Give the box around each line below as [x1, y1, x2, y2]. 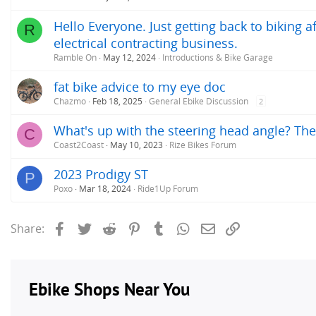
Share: [11, 221, 44, 237]
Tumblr [167, 219, 207, 236]
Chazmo [54, 95, 86, 108]
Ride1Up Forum [138, 183, 198, 195]
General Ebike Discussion [149, 95, 248, 108]
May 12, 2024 [103, 51, 156, 64]
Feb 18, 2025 [92, 95, 142, 108]
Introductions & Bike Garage [162, 51, 273, 64]
